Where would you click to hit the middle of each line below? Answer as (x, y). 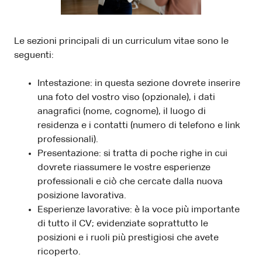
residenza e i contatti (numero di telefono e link (139, 125)
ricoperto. (59, 252)
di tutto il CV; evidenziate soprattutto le (123, 224)
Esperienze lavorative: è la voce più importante (139, 210)
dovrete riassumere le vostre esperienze (124, 168)
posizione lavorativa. (82, 196)
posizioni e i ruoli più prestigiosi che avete (128, 238)
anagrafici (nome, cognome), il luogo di (122, 111)
